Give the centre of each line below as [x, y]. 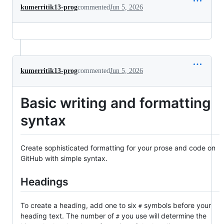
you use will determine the [163, 216]
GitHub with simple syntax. [64, 158]
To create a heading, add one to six [79, 205]
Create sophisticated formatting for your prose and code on [118, 147]
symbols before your [176, 205]
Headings [44, 181]
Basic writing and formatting [116, 103]
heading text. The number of [68, 216]
